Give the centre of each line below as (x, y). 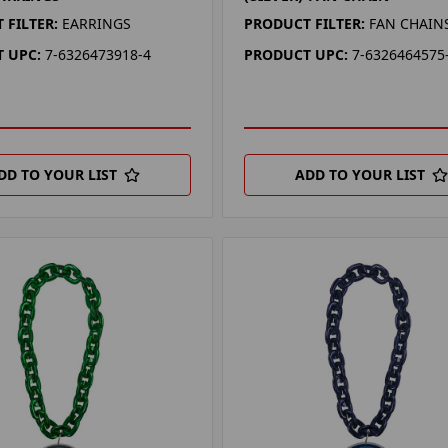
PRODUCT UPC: (296, 54)
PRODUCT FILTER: (305, 23)
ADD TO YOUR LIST (360, 174)
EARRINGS (96, 23)
